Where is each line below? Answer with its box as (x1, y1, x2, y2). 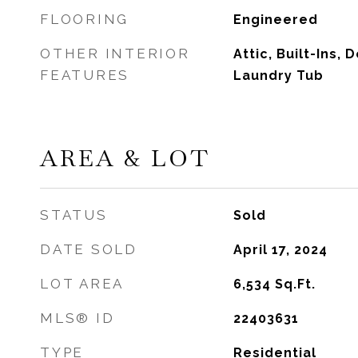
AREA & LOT (40, 143, 210, 173)
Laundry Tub (233, 68, 324, 83)
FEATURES (40, 67, 129, 83)
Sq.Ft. (274, 276, 316, 292)
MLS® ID (40, 310, 115, 326)
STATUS (40, 207, 108, 223)
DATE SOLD (40, 241, 137, 257)
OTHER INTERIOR (40, 46, 190, 62)
